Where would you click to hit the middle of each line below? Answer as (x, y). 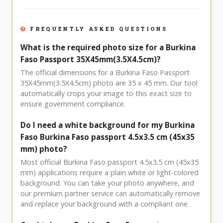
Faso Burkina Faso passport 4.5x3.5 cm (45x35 (108, 137)
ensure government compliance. (73, 104)
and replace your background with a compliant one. (105, 204)
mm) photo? (44, 149)
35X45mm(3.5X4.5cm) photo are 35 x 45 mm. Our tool (109, 83)
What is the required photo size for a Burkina (108, 48)
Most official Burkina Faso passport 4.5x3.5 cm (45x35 (110, 162)
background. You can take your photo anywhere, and (107, 183)
